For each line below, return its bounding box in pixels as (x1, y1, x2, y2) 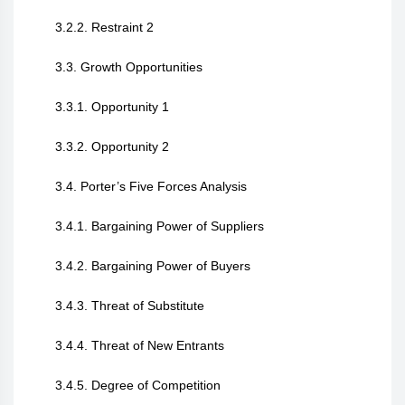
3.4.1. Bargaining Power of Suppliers (55, 219, 264, 233)
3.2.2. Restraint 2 (55, 20, 154, 34)
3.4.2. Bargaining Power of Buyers (55, 259, 250, 273)
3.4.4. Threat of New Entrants (55, 338, 224, 353)
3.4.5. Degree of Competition (55, 378, 221, 392)
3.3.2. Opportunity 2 (55, 139, 173, 154)
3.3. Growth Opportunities (55, 60, 202, 74)
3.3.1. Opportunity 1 (55, 99, 169, 114)
